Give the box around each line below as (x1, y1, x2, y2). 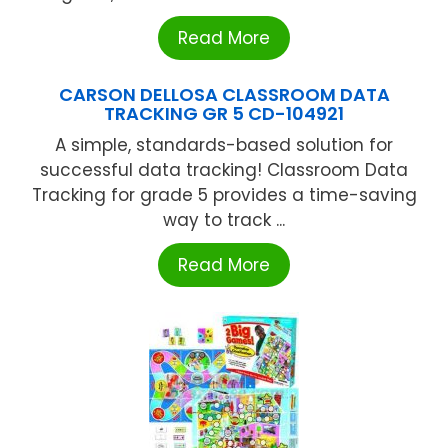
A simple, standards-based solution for (55, 132, 393, 157)
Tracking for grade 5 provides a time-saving (31, 182, 417, 207)
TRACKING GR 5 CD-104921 (104, 100, 344, 126)
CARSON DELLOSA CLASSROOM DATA (58, 81, 390, 107)
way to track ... (163, 207, 285, 232)
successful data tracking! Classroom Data (40, 157, 408, 182)
